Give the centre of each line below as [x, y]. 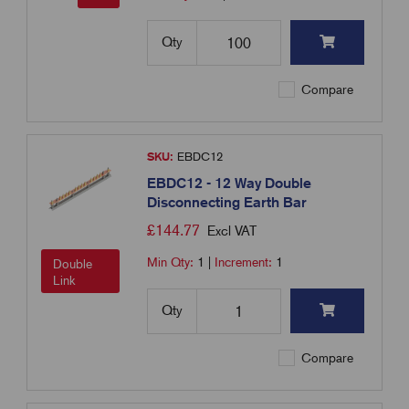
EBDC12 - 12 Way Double [230, 184]
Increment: [246, 262]
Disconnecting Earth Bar [227, 203]
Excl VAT [232, 231]
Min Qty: [173, 262]
